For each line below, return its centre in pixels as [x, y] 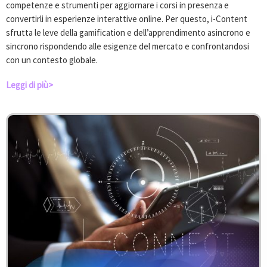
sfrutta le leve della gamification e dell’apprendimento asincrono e [128, 32]
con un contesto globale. [52, 60]
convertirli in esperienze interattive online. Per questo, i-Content [127, 19]
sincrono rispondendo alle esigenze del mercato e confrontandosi [128, 46]
